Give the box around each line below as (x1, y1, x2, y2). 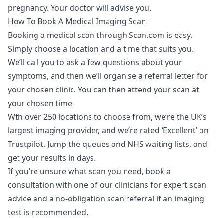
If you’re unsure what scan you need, (8, 165, 145, 177)
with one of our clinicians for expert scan (54, 179, 206, 190)
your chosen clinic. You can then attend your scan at (8, 84, 199, 95)
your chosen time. (8, 97, 76, 109)
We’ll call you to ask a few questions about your (8, 56, 182, 68)
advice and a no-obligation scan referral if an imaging (8, 193, 204, 204)
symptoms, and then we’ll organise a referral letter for (8, 70, 208, 81)
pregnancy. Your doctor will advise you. (8, 2, 153, 13)
